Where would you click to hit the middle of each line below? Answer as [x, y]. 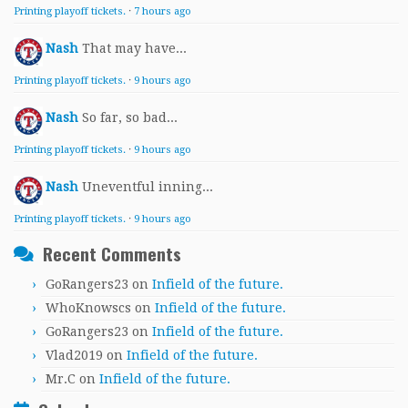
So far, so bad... [130, 118]
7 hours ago [163, 12]
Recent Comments [112, 254]
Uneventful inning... [148, 187]
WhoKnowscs [88, 308]
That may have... [134, 49]
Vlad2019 [74, 356]
